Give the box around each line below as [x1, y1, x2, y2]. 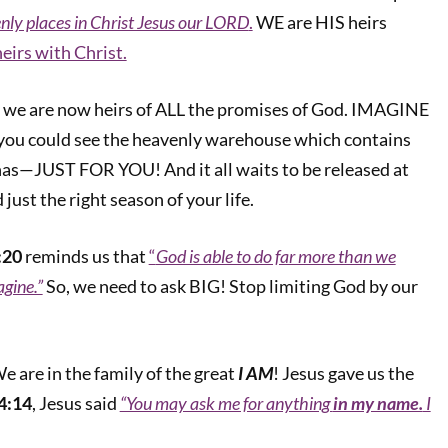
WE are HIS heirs [252, 11, 387, 33]
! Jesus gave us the [272, 362, 414, 384]
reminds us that [21, 245, 149, 267]
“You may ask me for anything [119, 392, 333, 414]
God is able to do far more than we [155, 245, 396, 267]
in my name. [332, 392, 423, 414]
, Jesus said [31, 392, 120, 414]
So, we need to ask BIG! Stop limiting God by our [45, 275, 418, 297]
